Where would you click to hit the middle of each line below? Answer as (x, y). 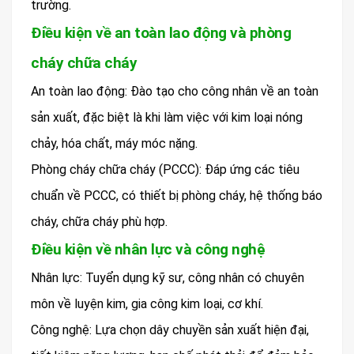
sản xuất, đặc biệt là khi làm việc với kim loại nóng (167, 118)
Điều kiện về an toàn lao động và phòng (161, 33)
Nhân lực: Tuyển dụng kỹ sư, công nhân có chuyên (168, 278)
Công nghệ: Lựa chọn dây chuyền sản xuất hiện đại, (170, 330)
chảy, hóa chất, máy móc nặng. (114, 144)
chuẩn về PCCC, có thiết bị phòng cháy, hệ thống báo (177, 196)
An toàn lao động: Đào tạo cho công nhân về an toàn (175, 92)
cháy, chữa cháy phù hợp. (99, 222)
